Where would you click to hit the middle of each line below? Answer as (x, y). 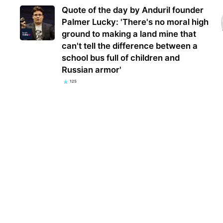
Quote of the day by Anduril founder (133, 10)
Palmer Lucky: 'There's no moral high (135, 22)
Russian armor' (92, 70)
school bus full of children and (121, 58)
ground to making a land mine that (129, 34)
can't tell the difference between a (130, 46)
